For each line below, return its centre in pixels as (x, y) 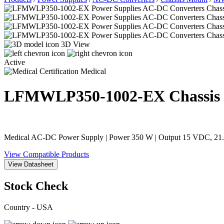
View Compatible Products (46, 154)
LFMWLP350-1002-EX (86, 96)
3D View (75, 44)
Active (14, 62)
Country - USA (28, 207)
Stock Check (36, 186)
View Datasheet (31, 164)
